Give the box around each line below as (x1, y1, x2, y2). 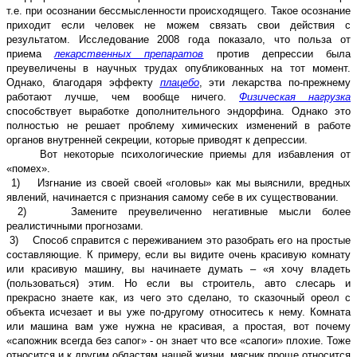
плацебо (159, 76, 199, 88)
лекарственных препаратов (54, 47, 204, 60)
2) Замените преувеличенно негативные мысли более (6, 205, 351, 218)
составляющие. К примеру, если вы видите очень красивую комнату (6, 248, 351, 261)
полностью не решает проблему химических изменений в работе (6, 119, 351, 131)
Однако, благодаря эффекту (6, 76, 160, 88)
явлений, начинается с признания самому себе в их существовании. (6, 190, 339, 203)
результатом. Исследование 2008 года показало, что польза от (6, 33, 351, 45)
